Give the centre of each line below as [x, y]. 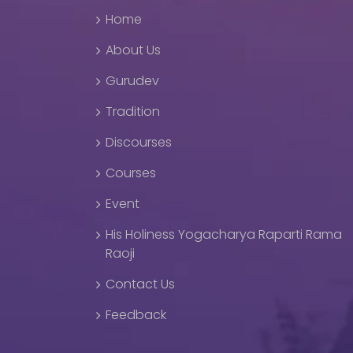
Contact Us [140, 284]
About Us [133, 50]
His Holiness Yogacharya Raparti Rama [224, 234]
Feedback [136, 315]
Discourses [139, 142]
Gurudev [132, 81]
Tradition [133, 111]
